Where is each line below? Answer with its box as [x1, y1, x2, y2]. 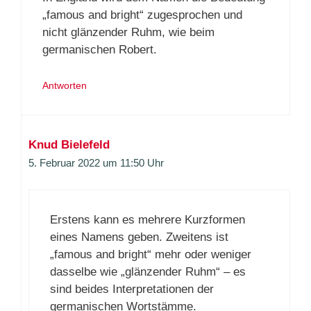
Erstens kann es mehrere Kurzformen [50, 213, 245, 227]
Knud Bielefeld [28, 137, 110, 151]
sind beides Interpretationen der [50, 283, 214, 296]
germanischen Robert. [42, 43, 157, 57]
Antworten [42, 79, 87, 91]
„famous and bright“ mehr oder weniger [50, 248, 251, 262]
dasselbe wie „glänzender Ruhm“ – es [50, 265, 246, 279]
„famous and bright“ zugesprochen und [42, 8, 242, 22]
